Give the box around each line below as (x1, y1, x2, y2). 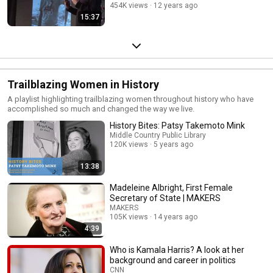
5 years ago (154, 140, 193, 149)
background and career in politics (110, 255, 236, 265)
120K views (110, 140, 148, 149)
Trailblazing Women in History (7, 78, 159, 91)
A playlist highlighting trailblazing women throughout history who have (7, 94, 253, 104)
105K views (110, 213, 148, 221)
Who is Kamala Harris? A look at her (110, 245, 244, 255)
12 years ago (154, 1, 197, 10)
